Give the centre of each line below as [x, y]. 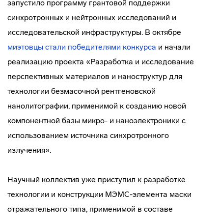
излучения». [29, 150]
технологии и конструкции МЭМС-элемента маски [99, 194]
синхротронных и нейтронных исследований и [92, 17]
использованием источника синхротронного [88, 135]
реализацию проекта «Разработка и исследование [101, 62]
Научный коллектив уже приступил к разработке [96, 179]
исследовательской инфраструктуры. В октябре [94, 32]
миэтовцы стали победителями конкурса [82, 47]
